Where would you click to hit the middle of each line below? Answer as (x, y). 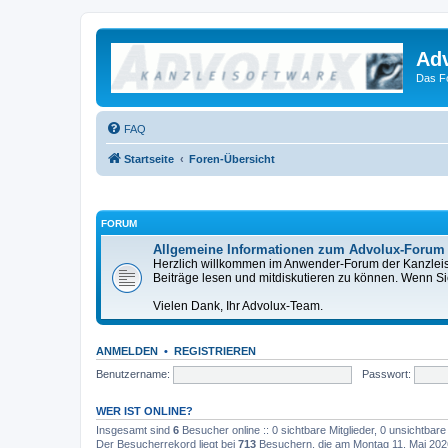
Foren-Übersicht (232, 158)
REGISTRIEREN (215, 351)
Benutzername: (133, 373)
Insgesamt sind (134, 430)
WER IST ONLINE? (144, 411)
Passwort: (386, 373)
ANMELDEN (127, 351)
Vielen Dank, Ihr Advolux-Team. (238, 306)
